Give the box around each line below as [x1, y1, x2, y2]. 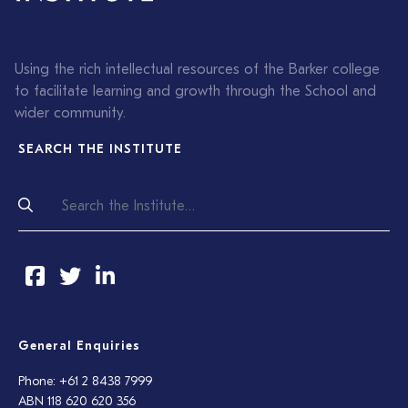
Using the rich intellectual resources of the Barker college [15, 63, 380, 78]
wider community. [15, 107, 126, 122]
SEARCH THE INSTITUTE [18, 143, 182, 158]
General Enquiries [18, 340, 140, 354]
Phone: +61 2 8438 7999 [18, 375, 152, 390]
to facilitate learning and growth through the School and [15, 85, 376, 100]
